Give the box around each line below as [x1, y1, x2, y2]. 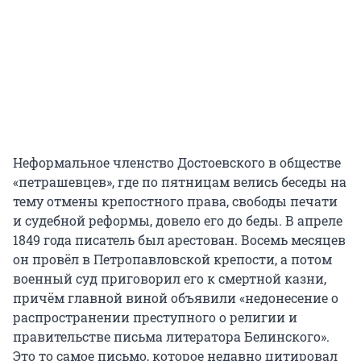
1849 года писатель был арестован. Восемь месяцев [13, 231, 346, 249]
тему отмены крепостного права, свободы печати [13, 193, 338, 210]
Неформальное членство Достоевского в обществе [13, 154, 341, 172]
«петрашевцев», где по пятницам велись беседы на [13, 173, 346, 191]
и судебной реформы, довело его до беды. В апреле [13, 212, 342, 230]
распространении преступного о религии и [13, 309, 297, 326]
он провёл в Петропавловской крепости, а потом [13, 251, 332, 268]
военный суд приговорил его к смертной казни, [13, 270, 326, 288]
